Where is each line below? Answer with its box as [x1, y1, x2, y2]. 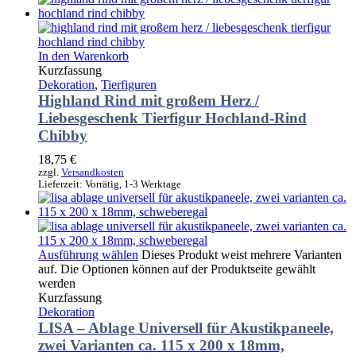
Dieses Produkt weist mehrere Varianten [141, 247, 342, 261]
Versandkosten [61, 166, 124, 178]
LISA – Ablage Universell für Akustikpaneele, [38, 319, 334, 336]
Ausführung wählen [38, 247, 138, 261]
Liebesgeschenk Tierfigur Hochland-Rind [38, 109, 307, 126]
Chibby [38, 126, 87, 144]
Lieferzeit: [38, 178, 85, 190]
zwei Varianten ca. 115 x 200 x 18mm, [38, 336, 284, 354]
